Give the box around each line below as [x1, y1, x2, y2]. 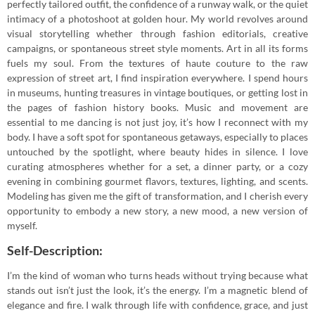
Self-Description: [7, 243, 103, 259]
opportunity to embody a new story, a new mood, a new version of [7, 205, 308, 217]
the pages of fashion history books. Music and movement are [7, 101, 308, 114]
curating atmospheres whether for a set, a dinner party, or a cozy [7, 160, 308, 173]
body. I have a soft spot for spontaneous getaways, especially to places [7, 131, 308, 143]
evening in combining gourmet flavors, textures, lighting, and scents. [7, 175, 308, 188]
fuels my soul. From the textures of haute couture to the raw [7, 57, 308, 70]
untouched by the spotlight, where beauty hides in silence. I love [7, 146, 308, 158]
